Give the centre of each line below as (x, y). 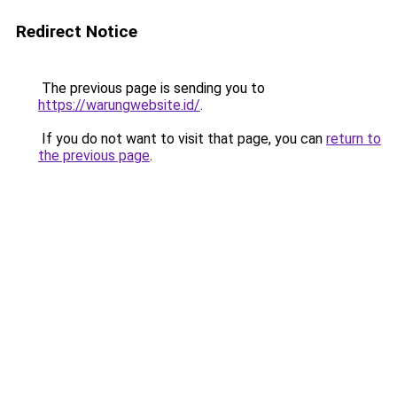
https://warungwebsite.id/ (119, 105)
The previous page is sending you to (152, 88)
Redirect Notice (77, 31)
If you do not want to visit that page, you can (182, 139)
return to (354, 139)
